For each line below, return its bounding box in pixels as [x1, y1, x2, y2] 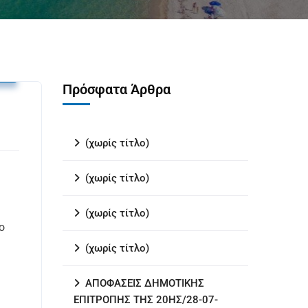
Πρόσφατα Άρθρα [63, 81, 170, 98]
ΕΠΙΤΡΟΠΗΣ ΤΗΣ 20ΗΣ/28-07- [74, 294, 218, 306]
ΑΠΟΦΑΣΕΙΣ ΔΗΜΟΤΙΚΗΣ [85, 277, 204, 289]
